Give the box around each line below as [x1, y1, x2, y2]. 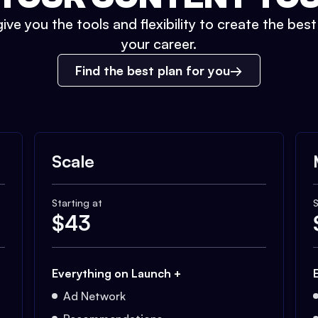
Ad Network [63, 289, 126, 303]
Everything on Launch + [52, 266, 181, 280]
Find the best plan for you [75, 62, 230, 78]
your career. [121, 35, 197, 53]
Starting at [52, 197, 102, 209]
